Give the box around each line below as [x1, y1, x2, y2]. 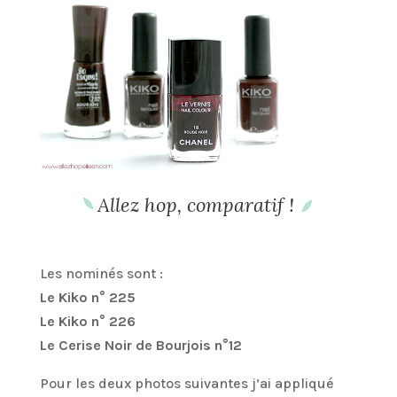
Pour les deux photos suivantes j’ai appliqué [39, 375, 334, 393]
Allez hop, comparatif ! [97, 192, 300, 218]
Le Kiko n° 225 [39, 289, 136, 307]
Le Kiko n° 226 [39, 313, 136, 331]
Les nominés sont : [39, 265, 163, 283]
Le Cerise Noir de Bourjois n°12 [39, 337, 242, 354]
